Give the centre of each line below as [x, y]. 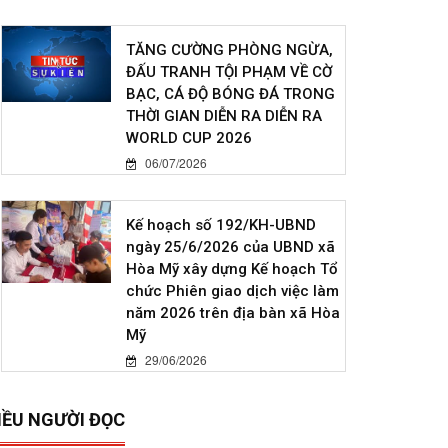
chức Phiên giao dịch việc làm [233, 291]
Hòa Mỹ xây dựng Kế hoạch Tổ [232, 269]
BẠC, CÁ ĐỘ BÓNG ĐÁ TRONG [231, 94]
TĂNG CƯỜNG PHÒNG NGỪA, [230, 50]
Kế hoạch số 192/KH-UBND [221, 225]
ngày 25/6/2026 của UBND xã [231, 247]
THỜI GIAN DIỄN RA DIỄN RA [224, 116]
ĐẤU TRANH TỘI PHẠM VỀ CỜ [229, 72]
